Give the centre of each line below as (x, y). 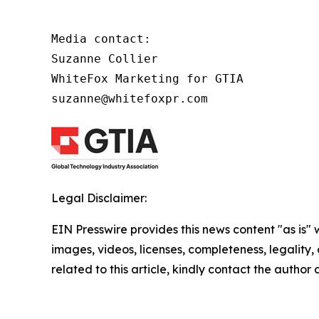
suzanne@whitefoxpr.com (130, 98)
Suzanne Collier (105, 58)
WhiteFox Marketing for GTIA (147, 78)
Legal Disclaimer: (99, 198)
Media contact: (101, 38)
